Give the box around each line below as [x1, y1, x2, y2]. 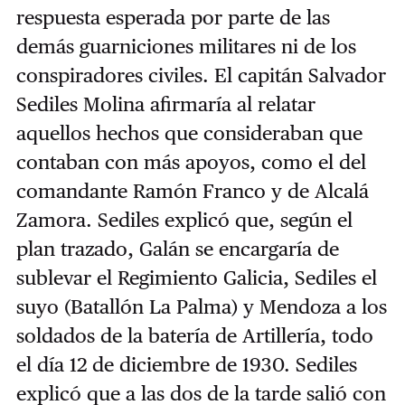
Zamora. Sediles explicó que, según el [15, 208, 353, 232]
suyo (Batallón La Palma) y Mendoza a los [15, 295, 387, 319]
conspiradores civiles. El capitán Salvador [15, 63, 386, 88]
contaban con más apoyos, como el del [15, 150, 366, 174]
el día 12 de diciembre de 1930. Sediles [15, 353, 357, 377]
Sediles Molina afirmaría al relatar [15, 92, 316, 117]
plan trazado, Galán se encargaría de [15, 237, 339, 261]
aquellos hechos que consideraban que [15, 121, 363, 146]
